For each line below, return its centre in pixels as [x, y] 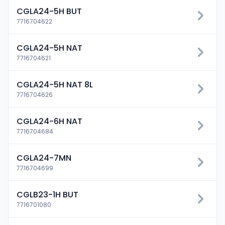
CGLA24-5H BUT [49, 11]
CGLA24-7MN [44, 158]
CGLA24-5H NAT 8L [55, 85]
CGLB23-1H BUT [47, 195]
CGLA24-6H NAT [49, 121]
